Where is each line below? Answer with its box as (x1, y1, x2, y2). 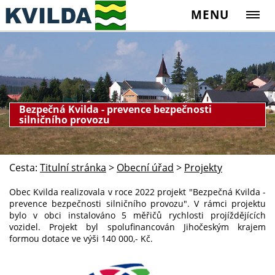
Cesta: (9, 161, 37, 174)
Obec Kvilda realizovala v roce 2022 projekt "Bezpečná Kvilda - (9, 185, 266, 198)
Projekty (184, 161, 222, 174)
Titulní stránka (40, 161, 106, 174)
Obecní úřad (117, 161, 174, 174)
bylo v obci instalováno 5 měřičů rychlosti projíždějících (9, 209, 266, 221)
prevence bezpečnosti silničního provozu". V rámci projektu (9, 197, 266, 209)
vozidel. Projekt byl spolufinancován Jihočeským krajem (9, 220, 266, 233)
